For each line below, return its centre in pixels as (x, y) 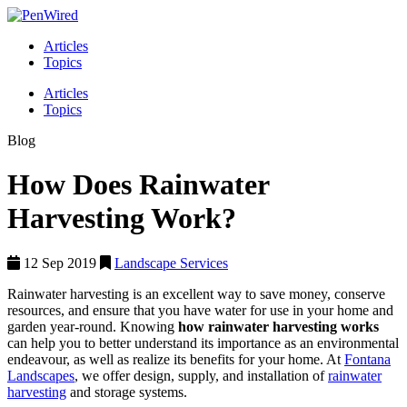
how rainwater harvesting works (277, 326)
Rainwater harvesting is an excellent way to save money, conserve (196, 293)
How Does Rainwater (138, 185)
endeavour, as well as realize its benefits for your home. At (176, 359)
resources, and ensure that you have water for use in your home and (200, 310)
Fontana (367, 359)
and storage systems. (127, 392)
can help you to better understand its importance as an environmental (203, 342)
